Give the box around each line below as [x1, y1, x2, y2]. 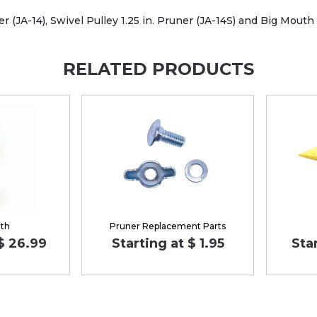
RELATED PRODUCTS [63, 59, 254, 80]
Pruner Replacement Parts [110, 220, 226, 231]
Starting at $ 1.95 [111, 235, 224, 251]
